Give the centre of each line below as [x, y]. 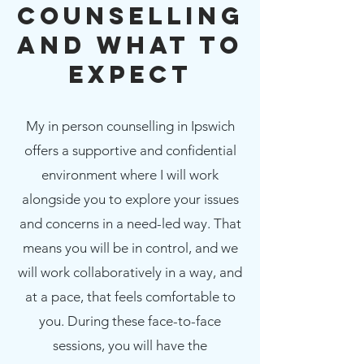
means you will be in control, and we [130, 248]
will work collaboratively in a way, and [130, 272]
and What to [130, 45]
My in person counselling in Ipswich [130, 126]
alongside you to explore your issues [130, 199]
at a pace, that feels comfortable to [130, 297]
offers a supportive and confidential [130, 150]
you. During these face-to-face [130, 321]
